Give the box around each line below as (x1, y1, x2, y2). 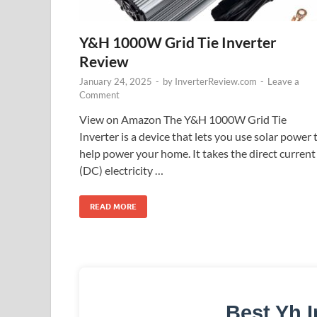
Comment (79, 89, 120, 101)
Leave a (267, 76, 299, 88)
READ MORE (90, 202, 137, 212)
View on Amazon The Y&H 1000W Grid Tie (79, 113, 287, 127)
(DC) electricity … (79, 163, 163, 178)
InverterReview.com (175, 76, 257, 88)
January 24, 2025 (79, 76, 152, 88)
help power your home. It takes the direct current (79, 146, 316, 161)
